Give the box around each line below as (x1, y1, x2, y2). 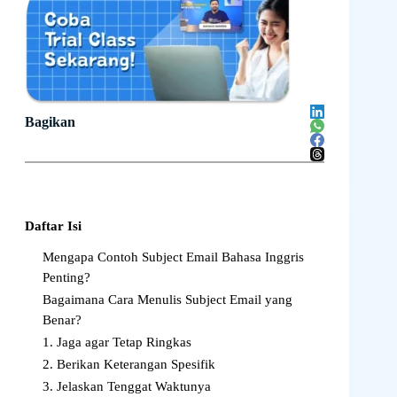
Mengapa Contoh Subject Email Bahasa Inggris (43, 250, 304, 264)
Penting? (43, 270, 90, 284)
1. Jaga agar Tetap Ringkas (43, 335, 191, 349)
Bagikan (25, 114, 75, 129)
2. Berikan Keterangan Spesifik (43, 357, 215, 371)
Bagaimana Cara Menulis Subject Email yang (43, 292, 292, 307)
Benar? (43, 313, 82, 327)
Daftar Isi (25, 218, 82, 234)
